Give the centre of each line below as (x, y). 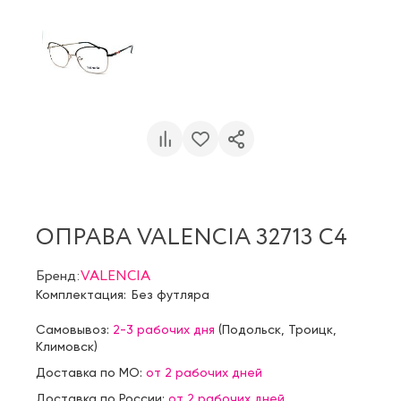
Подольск (252, 329)
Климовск (65, 346)
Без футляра (171, 294)
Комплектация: (81, 294)
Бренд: (58, 276)
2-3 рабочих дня (164, 329)
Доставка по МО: (91, 372)
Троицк (311, 329)
